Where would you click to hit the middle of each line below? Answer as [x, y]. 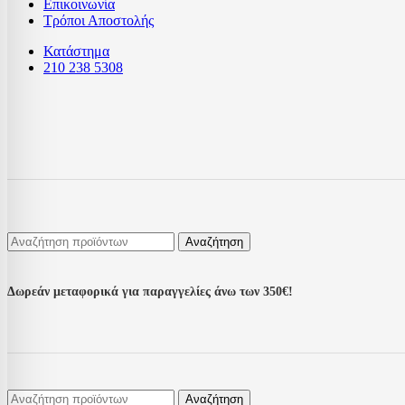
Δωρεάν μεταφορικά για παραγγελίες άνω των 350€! [150, 292]
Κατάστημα [76, 52]
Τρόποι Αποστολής [99, 21]
